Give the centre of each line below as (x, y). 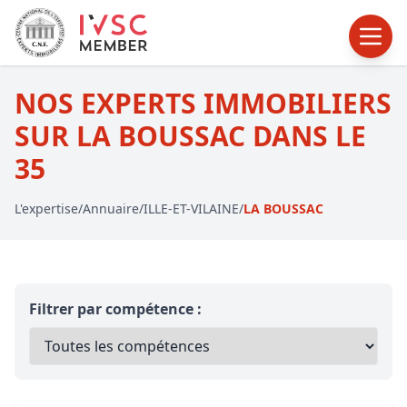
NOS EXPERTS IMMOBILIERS (203, 103)
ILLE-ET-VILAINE (191, 208)
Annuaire (111, 208)
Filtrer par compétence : (115, 309)
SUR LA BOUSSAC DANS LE (190, 136)
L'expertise (46, 208)
